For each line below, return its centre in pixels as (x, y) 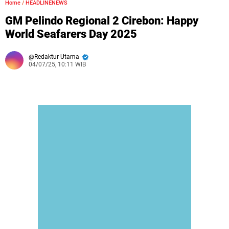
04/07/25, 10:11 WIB (57, 65)
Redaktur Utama (58, 57)
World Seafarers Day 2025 (71, 34)
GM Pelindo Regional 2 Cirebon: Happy (102, 21)
